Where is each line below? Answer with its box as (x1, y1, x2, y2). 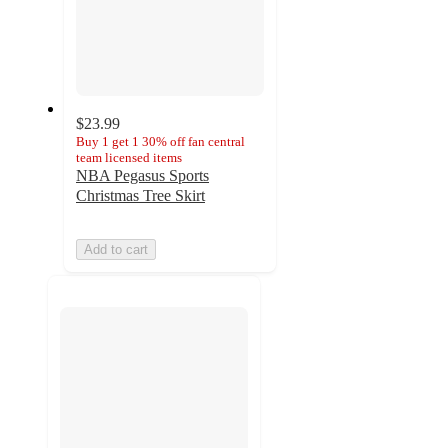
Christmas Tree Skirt (76, 187, 205, 205)
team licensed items (76, 150, 182, 166)
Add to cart (84, 242, 148, 258)
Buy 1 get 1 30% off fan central (76, 134, 245, 150)
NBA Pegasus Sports (76, 167, 209, 185)
